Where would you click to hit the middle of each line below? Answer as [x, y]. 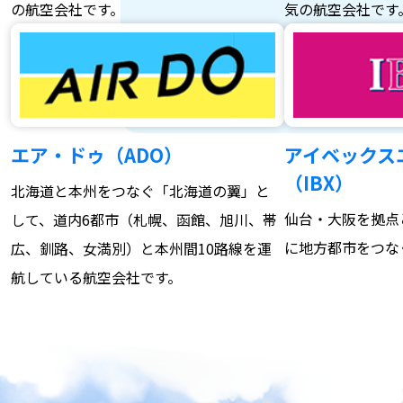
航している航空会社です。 [96, 278]
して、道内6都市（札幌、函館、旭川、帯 [144, 220]
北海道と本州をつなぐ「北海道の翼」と [140, 191]
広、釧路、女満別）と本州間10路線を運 [141, 249]
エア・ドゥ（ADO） [97, 155]
